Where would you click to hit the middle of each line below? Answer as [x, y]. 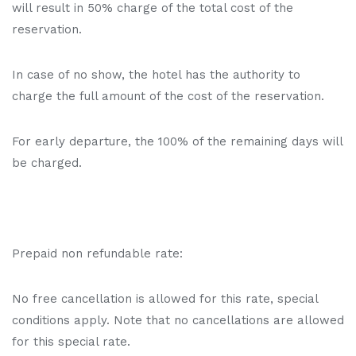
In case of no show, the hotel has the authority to [156, 74]
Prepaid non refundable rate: [97, 253]
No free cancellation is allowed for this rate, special [165, 298]
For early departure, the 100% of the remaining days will [177, 141]
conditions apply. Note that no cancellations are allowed [178, 320]
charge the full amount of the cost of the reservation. [168, 96]
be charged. [47, 163]
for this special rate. [71, 341]
